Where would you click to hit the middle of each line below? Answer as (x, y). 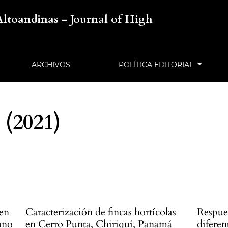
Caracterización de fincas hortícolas (101, 212)
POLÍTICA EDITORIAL (157, 65)
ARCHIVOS (51, 65)
